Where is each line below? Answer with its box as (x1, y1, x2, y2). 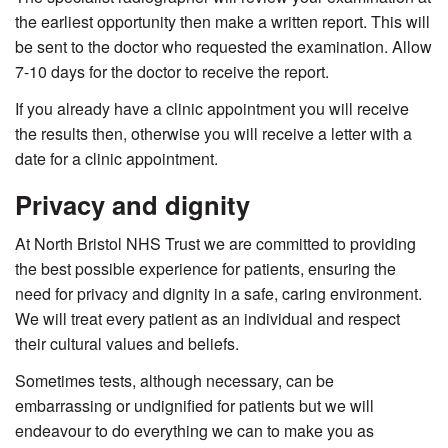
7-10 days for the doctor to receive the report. (15, 60, 329, 84)
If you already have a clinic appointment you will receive (15, 97, 409, 121)
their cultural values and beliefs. (15, 332, 239, 356)
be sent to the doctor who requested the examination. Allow (15, 35, 432, 59)
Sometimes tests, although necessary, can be (15, 369, 334, 393)
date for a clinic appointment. (15, 147, 218, 171)
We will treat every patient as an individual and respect (15, 307, 400, 331)
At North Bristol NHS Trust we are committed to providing (15, 232, 416, 256)
